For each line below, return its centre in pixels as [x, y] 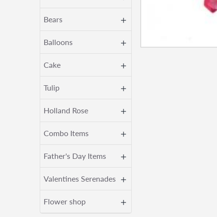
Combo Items [66, 133]
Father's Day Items [75, 156]
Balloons [58, 42]
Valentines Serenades [80, 178]
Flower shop [65, 201]
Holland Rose [66, 110]
